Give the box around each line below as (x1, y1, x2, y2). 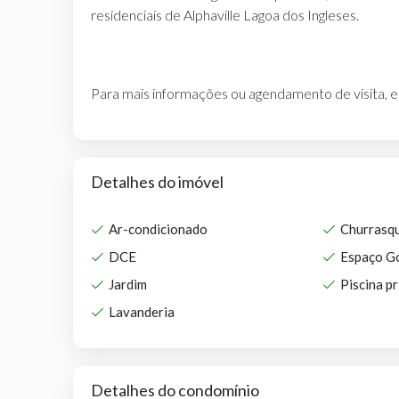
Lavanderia (109, 303, 175, 320)
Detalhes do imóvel (91, 171, 224, 191)
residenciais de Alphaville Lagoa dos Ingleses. (91, 5, 359, 23)
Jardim (109, 275, 147, 292)
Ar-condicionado (109, 220, 208, 237)
